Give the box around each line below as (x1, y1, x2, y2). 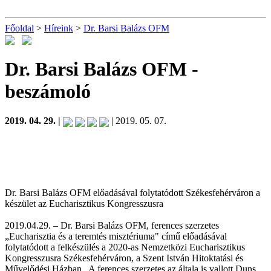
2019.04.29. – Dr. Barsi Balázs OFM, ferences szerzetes (5, 220, 219, 230)
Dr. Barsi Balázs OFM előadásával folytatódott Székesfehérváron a (5, 187, 260, 198)
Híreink (44, 23, 73, 33)
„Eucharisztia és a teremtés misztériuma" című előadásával (5, 230, 227, 241)
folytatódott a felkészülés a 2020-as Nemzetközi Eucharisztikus (5, 241, 245, 252)
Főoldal (5, 23, 34, 33)
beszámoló (5, 80, 91, 102)
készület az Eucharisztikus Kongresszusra (5, 198, 163, 209)
